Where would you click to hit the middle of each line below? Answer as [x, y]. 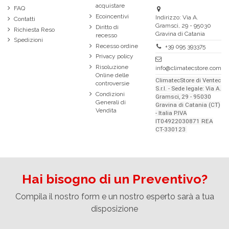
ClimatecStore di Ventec [188, 81]
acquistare [110, 6]
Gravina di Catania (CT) [188, 105]
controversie [112, 84]
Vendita [106, 110]
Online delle [112, 75]
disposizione [114, 209]
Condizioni [110, 94]
